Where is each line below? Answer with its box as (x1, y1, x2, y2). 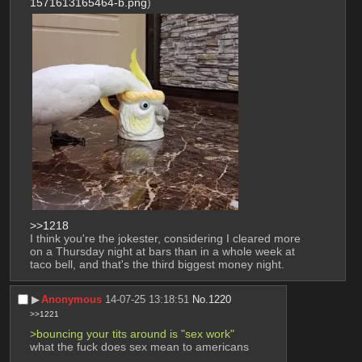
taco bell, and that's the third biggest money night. (29, 258, 284, 271)
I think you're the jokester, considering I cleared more (29, 232, 301, 246)
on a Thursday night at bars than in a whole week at (29, 245, 295, 259)
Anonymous (41, 293, 103, 305)
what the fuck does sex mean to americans (29, 339, 249, 353)
